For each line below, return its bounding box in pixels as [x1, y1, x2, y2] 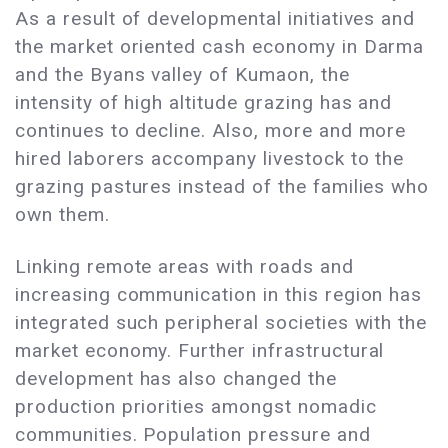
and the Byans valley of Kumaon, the [15, 63, 350, 87]
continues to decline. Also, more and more [15, 119, 407, 143]
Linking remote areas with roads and [15, 255, 354, 279]
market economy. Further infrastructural [15, 339, 385, 363]
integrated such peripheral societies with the [15, 311, 428, 335]
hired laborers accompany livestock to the [15, 147, 405, 171]
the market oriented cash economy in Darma [15, 35, 425, 59]
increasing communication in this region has [15, 283, 423, 307]
